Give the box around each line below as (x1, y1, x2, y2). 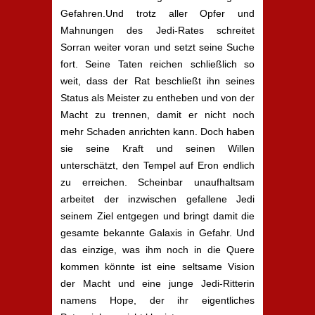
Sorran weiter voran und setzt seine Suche (60, 41, 255, 53)
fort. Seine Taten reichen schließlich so (60, 58, 255, 70)
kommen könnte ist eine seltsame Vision (60, 261, 255, 272)
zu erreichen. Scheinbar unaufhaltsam (60, 176, 255, 188)
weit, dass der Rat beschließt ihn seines (60, 75, 255, 86)
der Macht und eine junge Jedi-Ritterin (60, 278, 255, 289)
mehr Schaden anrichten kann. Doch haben (60, 126, 255, 137)
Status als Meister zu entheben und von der (60, 92, 255, 103)
